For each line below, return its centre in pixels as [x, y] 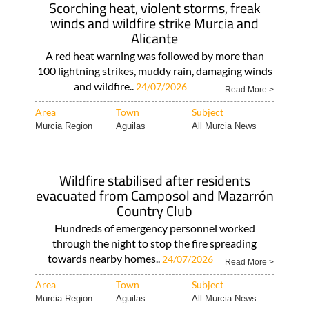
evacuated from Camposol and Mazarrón [154, 196]
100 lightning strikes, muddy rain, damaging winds [154, 71]
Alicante [154, 38]
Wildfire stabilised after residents [154, 180]
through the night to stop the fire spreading [154, 243]
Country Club [154, 211]
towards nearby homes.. [104, 258]
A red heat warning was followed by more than [154, 56]
